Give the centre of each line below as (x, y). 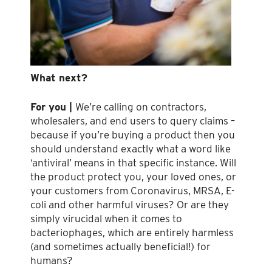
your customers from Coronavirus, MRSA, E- (132, 191)
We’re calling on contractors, (141, 107)
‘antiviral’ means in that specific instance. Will (133, 163)
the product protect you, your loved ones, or (133, 177)
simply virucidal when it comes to (106, 219)
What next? (59, 77)
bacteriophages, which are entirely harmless (132, 233)
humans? (52, 261)
